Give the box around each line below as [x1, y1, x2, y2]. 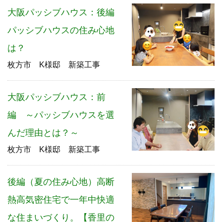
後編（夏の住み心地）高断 [7, 177, 114, 187]
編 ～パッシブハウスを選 [7, 110, 114, 120]
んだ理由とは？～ [7, 128, 79, 138]
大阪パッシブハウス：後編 [7, 7, 114, 18]
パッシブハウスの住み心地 [7, 25, 114, 36]
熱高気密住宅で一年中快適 [7, 195, 114, 205]
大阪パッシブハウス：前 [7, 92, 106, 103]
